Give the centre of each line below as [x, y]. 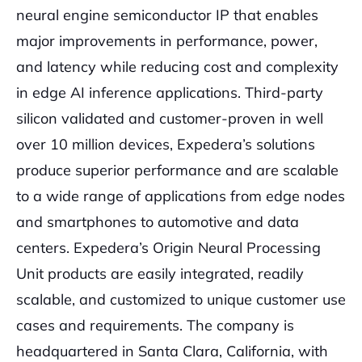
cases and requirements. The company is [155, 325]
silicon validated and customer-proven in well [170, 118]
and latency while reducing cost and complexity [177, 67]
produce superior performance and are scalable [177, 170]
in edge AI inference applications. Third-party [170, 93]
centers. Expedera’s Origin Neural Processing [168, 248]
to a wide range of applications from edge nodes [181, 196]
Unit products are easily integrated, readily [160, 274]
